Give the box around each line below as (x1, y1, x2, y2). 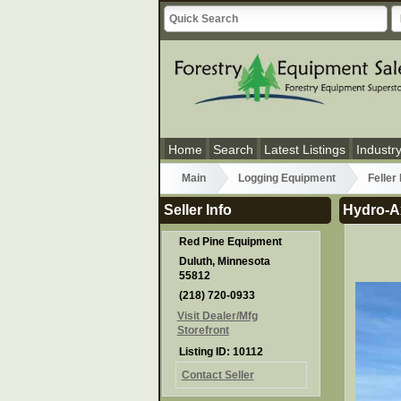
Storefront (176, 324, 229, 337)
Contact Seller (181, 369, 254, 382)
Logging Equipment (238, 172, 336, 185)
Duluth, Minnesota (179, 255, 271, 269)
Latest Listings (264, 142, 346, 158)
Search (213, 142, 253, 158)
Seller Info (164, 201, 233, 218)
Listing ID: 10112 (179, 345, 264, 358)
